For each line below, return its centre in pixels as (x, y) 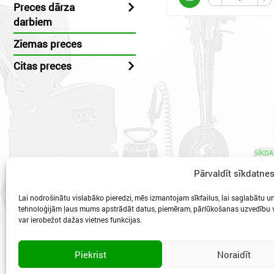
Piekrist (90, 254)
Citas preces (43, 66)
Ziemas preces (48, 44)
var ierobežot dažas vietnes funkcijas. (80, 220)
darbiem (33, 22)
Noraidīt (234, 254)
